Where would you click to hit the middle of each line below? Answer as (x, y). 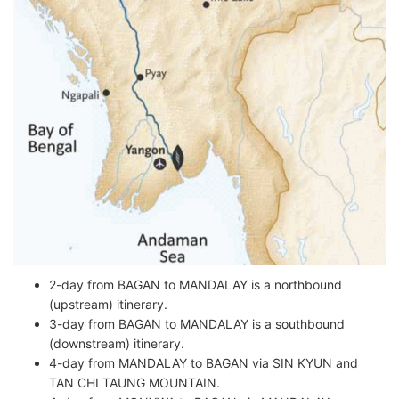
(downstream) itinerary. (117, 344)
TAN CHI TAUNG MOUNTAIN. (134, 383)
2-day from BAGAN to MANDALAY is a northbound (195, 285)
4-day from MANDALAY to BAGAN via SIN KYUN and (204, 363)
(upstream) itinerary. (108, 305)
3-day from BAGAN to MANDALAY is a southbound (197, 324)
